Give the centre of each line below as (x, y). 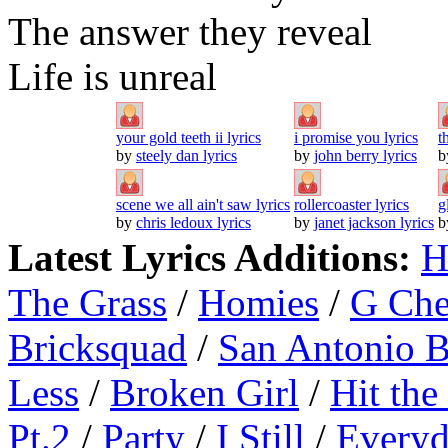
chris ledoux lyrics (193, 222)
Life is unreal (112, 76)
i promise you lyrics (356, 137)
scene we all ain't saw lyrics (203, 204)
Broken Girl (204, 392)
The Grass (87, 302)
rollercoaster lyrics (351, 204)
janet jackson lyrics (374, 222)
